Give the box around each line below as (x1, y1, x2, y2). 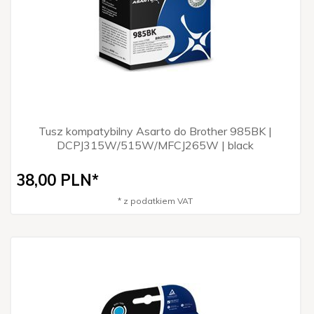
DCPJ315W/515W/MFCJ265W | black (56, 137, 254, 152)
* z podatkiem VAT (117, 195, 193, 206)
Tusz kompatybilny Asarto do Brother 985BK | (38, 123, 272, 138)
